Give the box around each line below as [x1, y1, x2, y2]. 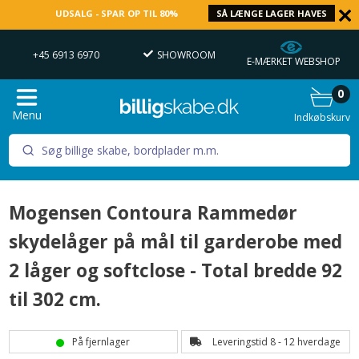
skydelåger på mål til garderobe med [9, 229, 343, 255]
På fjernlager [71, 335, 132, 349]
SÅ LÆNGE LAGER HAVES [216, 7, 328, 19]
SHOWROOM [157, 47, 216, 62]
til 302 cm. [9, 287, 102, 313]
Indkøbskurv [293, 111, 350, 124]
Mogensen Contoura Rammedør [9, 200, 298, 226]
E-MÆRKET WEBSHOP [246, 54, 341, 68]
